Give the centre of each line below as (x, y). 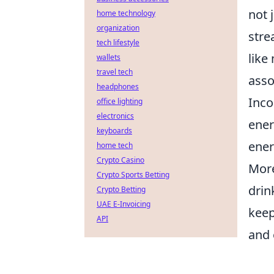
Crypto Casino (120, 160)
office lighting (120, 101)
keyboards (114, 131)
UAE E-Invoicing (124, 204)
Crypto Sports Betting (133, 175)
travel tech (115, 72)
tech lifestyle (118, 43)
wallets (109, 57)
